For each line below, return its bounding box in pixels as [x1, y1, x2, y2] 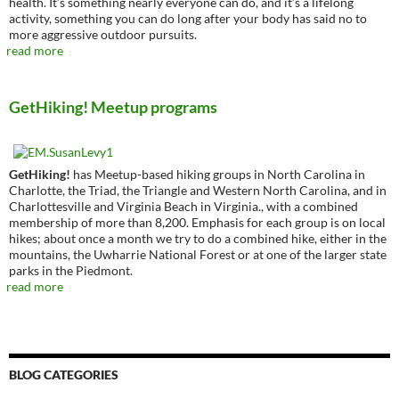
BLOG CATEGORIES [9, 367, 118, 382]
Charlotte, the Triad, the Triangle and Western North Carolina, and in [9, 183, 387, 198]
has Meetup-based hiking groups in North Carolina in [70, 167, 365, 182]
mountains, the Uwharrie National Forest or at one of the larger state [9, 247, 387, 262]
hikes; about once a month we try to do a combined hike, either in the [9, 231, 387, 246]
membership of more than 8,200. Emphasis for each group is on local [9, 215, 386, 230]
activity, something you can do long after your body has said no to [9, 11, 367, 26]
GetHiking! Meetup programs [9, 97, 217, 117]
